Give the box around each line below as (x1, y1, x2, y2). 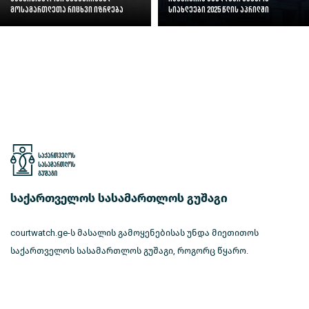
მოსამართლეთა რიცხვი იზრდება (10, 6, 123, 15)
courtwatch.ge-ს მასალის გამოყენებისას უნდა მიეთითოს (10, 228, 259, 239)
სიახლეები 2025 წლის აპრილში (168, 6, 269, 15)
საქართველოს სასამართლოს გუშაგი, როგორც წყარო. (10, 246, 248, 257)
